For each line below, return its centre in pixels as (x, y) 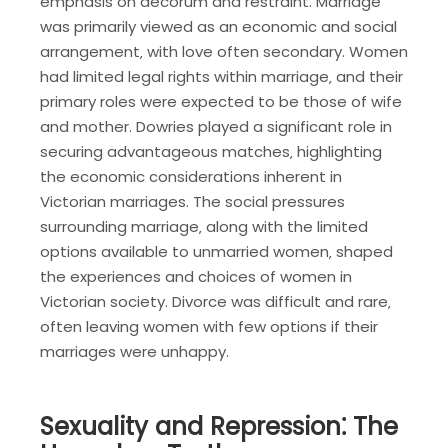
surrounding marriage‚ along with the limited (204, 226)
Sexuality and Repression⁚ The (219, 427)
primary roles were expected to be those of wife (221, 101)
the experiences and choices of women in (196, 276)
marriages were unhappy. (134, 351)
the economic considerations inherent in (191, 176)
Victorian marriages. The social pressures (192, 201)
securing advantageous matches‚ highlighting (211, 151)
